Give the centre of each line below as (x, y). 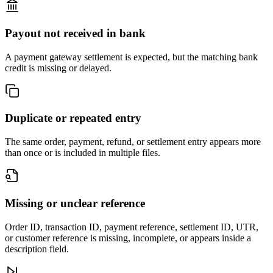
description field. (37, 249)
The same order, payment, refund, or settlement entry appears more (133, 142)
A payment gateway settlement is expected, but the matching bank (131, 57)
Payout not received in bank (75, 33)
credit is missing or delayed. (58, 68)
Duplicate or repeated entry (73, 118)
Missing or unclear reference (75, 203)
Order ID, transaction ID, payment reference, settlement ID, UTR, (132, 227)
